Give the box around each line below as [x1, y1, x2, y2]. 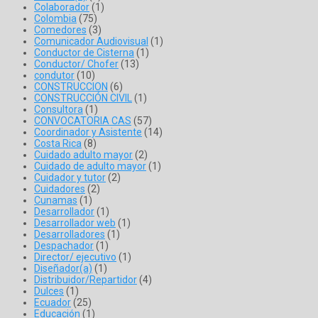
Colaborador [34, 1, 89, 13]
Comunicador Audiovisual [34, 35, 148, 48]
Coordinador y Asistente [34, 126, 142, 138]
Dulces [34, 285, 64, 297]
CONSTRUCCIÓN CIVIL [34, 92, 132, 104]
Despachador [34, 240, 94, 252]
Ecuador [34, 297, 71, 309]
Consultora [34, 104, 83, 116]
